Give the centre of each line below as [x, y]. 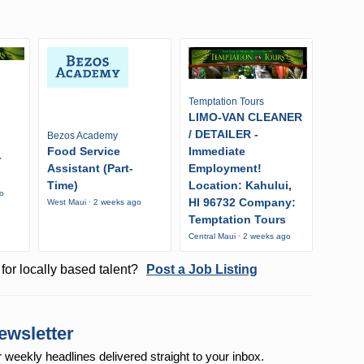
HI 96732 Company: [242, 202]
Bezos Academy [82, 135]
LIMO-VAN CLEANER [245, 117]
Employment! [225, 168]
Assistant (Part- [90, 168]
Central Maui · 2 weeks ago [239, 236]
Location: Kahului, [240, 185]
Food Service [84, 151]
